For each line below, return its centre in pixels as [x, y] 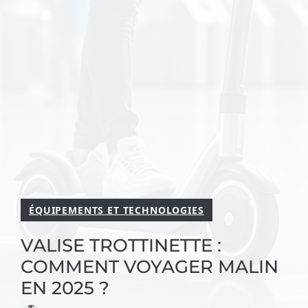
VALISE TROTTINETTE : [121, 245]
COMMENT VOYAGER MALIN [150, 267]
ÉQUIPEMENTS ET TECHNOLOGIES [117, 210]
